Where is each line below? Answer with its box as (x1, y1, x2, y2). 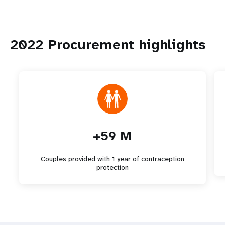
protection (96, 163, 129, 172)
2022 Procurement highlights (10, 35, 205, 54)
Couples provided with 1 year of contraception (40, 154, 184, 163)
